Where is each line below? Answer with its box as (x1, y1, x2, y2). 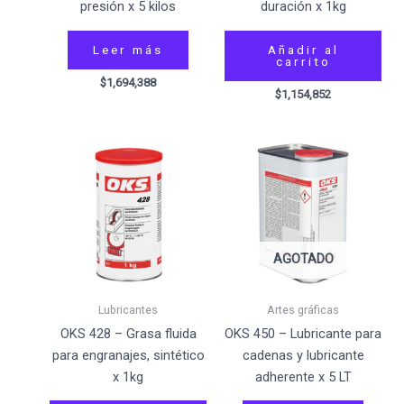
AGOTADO (272, 251, 334, 268)
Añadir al (267, 41, 339, 57)
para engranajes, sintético (51, 346, 205, 363)
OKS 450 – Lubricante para (225, 325, 381, 342)
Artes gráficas (267, 302, 339, 317)
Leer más (93, 41, 163, 57)
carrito (275, 53, 331, 69)
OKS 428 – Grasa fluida (60, 325, 197, 342)
